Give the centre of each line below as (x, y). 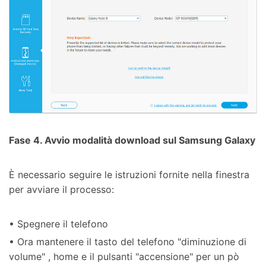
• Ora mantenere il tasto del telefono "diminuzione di (128, 241)
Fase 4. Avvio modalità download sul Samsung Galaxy (132, 140)
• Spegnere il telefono (58, 224)
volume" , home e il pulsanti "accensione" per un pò (124, 256)
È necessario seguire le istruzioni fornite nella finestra (129, 174)
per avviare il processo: (61, 189)
